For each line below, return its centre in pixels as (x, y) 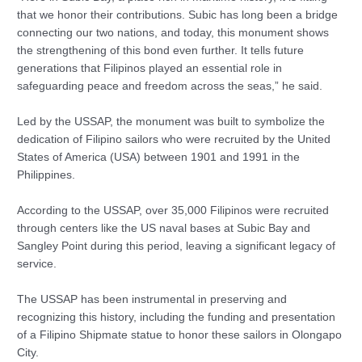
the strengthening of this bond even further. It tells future (161, 51)
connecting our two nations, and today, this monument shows (173, 33)
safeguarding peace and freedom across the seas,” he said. (170, 86)
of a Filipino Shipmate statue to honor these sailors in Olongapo (180, 335)
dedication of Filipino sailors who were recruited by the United (174, 139)
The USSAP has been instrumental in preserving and (152, 299)
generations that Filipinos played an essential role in (150, 69)
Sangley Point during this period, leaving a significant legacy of (177, 246)
